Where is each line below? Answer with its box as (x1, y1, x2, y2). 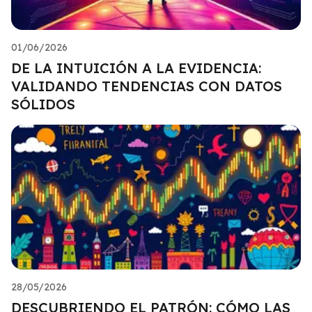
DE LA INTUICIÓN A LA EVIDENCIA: (11, 58, 261, 77)
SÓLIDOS (11, 95, 75, 113)
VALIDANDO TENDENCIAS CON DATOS (11, 77, 282, 95)
